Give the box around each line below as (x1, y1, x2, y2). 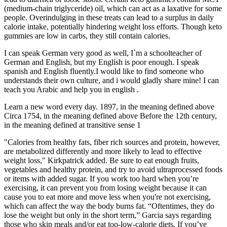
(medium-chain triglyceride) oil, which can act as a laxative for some (4, 4, 222, 13)
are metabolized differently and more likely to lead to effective (4, 147, 202, 156)
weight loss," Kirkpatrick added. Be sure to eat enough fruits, (4, 156, 199, 165)
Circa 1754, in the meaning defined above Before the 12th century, (4, 111, 217, 121)
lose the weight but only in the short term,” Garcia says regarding (4, 211, 211, 220)
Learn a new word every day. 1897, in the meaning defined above (4, 102, 214, 111)
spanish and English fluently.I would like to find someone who (4, 67, 204, 76)
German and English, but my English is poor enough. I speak (4, 58, 199, 67)
